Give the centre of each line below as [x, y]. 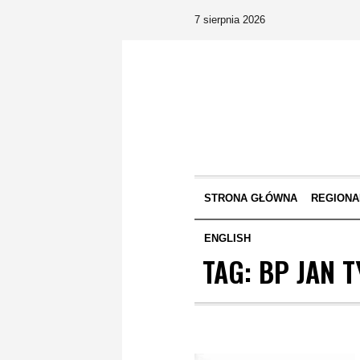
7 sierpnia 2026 [230, 20]
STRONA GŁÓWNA [250, 198]
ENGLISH [227, 238]
